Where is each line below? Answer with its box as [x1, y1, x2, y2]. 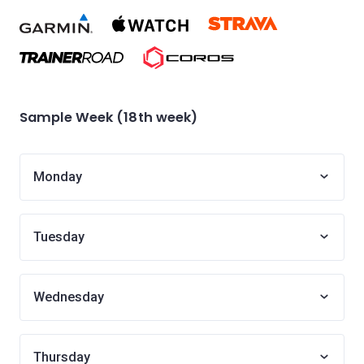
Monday [33, 169, 82, 184]
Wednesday [33, 289, 104, 305]
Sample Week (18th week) [19, 108, 198, 127]
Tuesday [33, 229, 84, 245]
